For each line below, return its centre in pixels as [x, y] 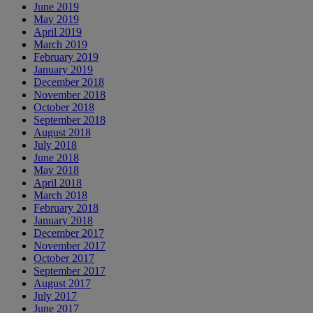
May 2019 [56, 19]
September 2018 [70, 119]
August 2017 [62, 283]
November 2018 [70, 94]
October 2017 [64, 258]
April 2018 [58, 182]
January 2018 [63, 220]
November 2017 [70, 245]
